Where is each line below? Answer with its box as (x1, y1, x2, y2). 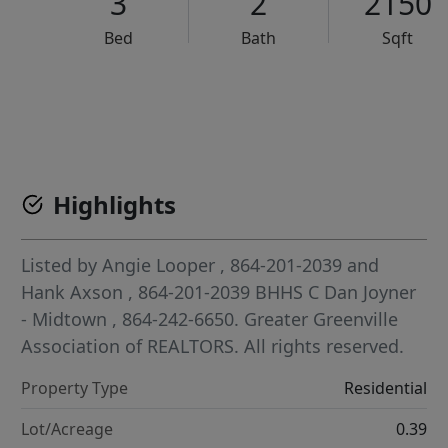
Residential (343, 377, 427, 400)
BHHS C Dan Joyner (255, 280, 417, 305)
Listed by (21, 253, 103, 278)
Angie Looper (102, 253, 216, 278)
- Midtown (21, 307, 113, 332)
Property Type (21, 377, 129, 400)
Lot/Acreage (21, 418, 114, 441)
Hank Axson (21, 280, 124, 305)
